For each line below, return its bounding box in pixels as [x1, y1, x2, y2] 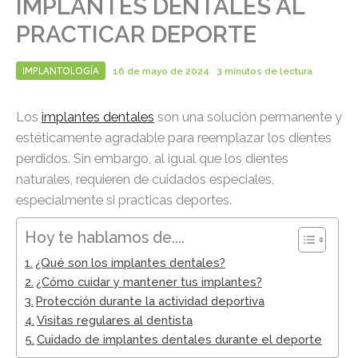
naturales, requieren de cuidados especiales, [16, 172, 274, 188]
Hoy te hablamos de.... [25, 228, 185, 248]
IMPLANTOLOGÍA [22, 65, 99, 78]
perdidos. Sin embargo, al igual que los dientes [16, 151, 288, 167]
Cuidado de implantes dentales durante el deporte [36, 332, 322, 347]
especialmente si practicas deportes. [16, 193, 232, 209]
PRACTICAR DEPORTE [16, 21, 257, 49]
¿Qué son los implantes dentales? [34, 256, 225, 270]
